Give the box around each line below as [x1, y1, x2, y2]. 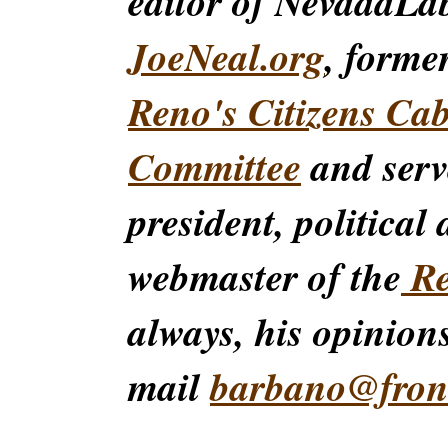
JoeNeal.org [128, 29, 325, 84]
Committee [128, 139, 301, 194]
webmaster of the [128, 249, 401, 304]
